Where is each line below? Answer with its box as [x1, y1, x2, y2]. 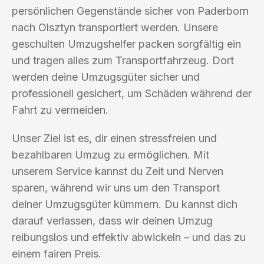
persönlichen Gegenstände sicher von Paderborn [12, 4, 249, 17]
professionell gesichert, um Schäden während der [12, 87, 252, 100]
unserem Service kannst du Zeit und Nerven [12, 164, 223, 177]
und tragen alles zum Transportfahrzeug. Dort [12, 54, 234, 67]
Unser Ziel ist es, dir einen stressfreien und [12, 131, 217, 144]
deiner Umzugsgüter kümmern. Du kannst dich [12, 197, 237, 210]
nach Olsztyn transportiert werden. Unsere [12, 21, 218, 34]
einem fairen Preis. [12, 247, 101, 260]
